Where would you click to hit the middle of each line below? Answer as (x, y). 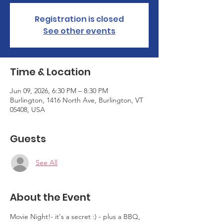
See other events (79, 31)
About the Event (50, 197)
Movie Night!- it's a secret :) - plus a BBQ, (76, 216)
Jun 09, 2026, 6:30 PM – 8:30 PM (59, 90)
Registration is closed (79, 19)
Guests (28, 139)
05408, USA (28, 109)
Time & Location (50, 72)
